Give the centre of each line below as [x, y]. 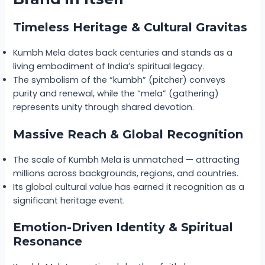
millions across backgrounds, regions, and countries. [126, 173]
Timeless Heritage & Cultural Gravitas [130, 27]
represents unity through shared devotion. [104, 107]
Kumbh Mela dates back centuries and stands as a [123, 52]
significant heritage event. [69, 200]
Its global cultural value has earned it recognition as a [129, 187]
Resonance [48, 242]
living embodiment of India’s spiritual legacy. [109, 66]
